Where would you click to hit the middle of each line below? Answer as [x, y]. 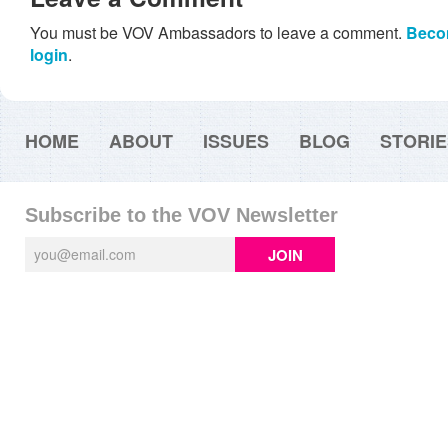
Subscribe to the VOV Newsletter [181, 215]
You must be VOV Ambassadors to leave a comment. [218, 32]
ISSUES [236, 141]
